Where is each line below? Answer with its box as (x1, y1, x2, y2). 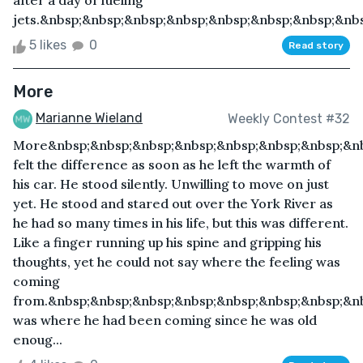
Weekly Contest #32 (228, 110, 350, 126)
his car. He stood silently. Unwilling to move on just (13, 176, 329, 193)
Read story (288, 40, 344, 52)
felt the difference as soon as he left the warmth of (13, 156, 331, 173)
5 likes (26, 37, 70, 53)
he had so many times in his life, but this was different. (13, 215, 348, 232)
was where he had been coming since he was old (13, 312, 317, 329)
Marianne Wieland (36, 110, 143, 126)
